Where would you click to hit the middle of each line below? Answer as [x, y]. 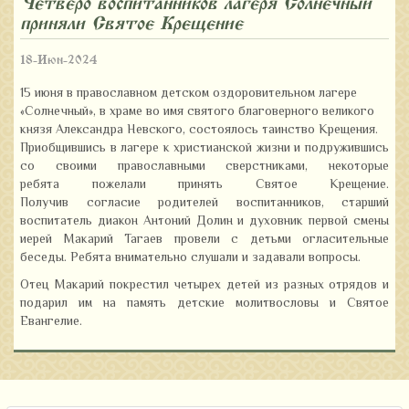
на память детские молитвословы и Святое [241, 304]
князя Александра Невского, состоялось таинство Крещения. [199, 131]
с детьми [261, 240]
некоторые [359, 167]
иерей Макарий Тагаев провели [126, 240]
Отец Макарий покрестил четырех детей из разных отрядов [201, 286]
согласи [101, 204]
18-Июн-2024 [59, 60]
